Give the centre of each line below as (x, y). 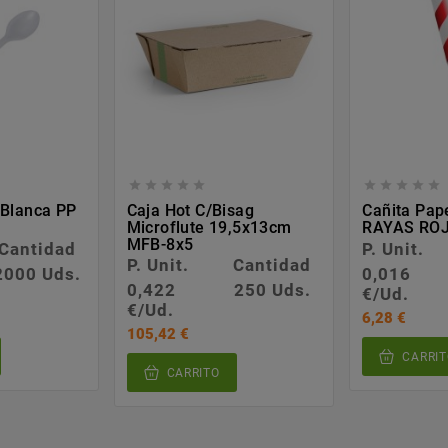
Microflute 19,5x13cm (209, 228)
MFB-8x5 (160, 245)
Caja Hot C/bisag (190, 211)
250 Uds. (272, 290)
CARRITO (193, 373)
